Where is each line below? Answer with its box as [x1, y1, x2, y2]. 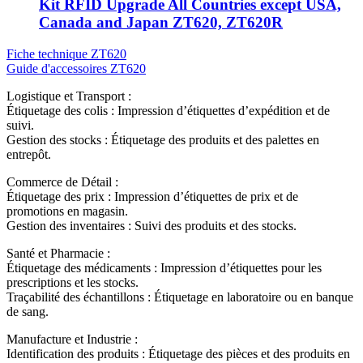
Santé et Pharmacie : [6, 246, 110, 261]
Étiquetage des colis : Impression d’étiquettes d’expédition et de [6, 104, 330, 118]
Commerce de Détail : [6, 175, 118, 190]
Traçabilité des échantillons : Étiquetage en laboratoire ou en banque [6, 290, 353, 305]
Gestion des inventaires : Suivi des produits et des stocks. [6, 219, 297, 233]
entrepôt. [6, 147, 51, 162]
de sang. [6, 305, 49, 319]
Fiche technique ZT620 [6, 47, 126, 62]
